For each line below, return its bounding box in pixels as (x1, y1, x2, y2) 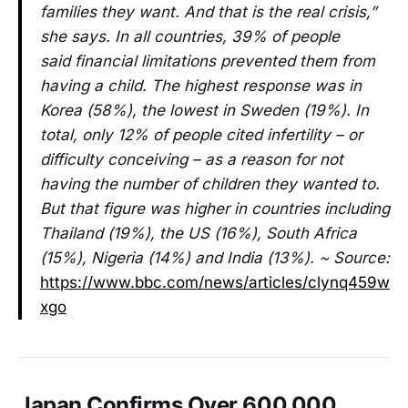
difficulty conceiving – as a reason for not (40, 150, 343, 169)
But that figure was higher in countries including (40, 199, 390, 219)
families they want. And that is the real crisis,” (40, 3, 376, 22)
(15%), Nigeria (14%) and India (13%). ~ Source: (40, 249, 390, 268)
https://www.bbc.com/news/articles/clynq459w (40, 273, 390, 292)
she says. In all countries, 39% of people (40, 27, 340, 46)
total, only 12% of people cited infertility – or (40, 126, 362, 145)
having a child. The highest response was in (40, 76, 362, 96)
